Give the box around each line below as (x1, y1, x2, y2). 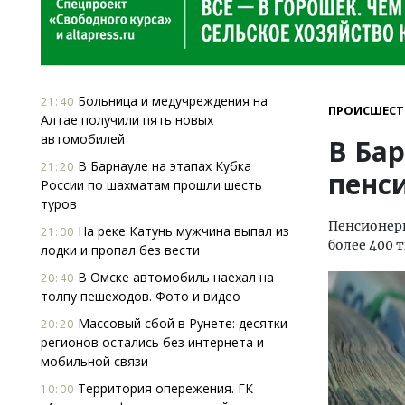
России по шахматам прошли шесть (41, 176, 262, 193)
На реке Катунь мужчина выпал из (74, 222, 289, 240)
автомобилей (41, 130, 125, 147)
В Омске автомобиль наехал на (74, 268, 274, 286)
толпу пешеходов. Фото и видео (41, 287, 240, 305)
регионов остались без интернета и (41, 334, 264, 351)
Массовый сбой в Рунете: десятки (74, 315, 287, 332)
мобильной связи (41, 353, 148, 370)
